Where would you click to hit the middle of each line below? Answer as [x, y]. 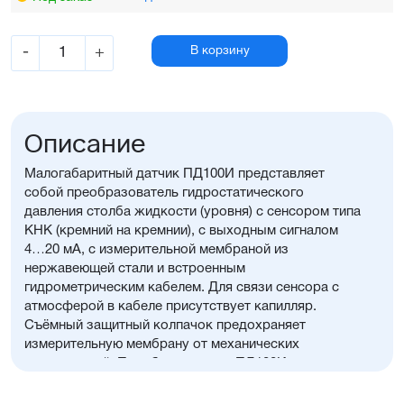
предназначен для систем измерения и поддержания [192, 383]
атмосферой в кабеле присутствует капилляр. [170, 307]
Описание [85, 143]
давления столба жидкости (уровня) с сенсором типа [193, 212]
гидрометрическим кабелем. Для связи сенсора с [182, 288]
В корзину [220, 51]
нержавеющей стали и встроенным [135, 269]
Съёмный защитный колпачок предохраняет [165, 326]
